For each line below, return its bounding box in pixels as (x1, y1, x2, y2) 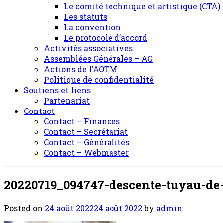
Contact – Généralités (44, 137, 129, 147)
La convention (64, 22, 121, 32)
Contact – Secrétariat (44, 126, 128, 137)
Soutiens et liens (24, 85, 91, 95)
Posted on (4, 202, 45, 213)
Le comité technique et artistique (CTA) (64, 1, 220, 11)
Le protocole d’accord (64, 32, 147, 43)
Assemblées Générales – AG (44, 53, 153, 64)
